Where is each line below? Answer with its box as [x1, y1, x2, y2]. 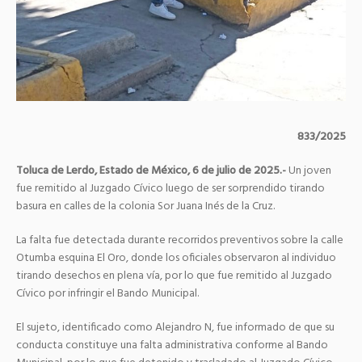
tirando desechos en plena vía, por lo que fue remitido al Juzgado [16, 267, 332, 286]
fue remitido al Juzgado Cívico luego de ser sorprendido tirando [16, 179, 325, 199]
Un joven [286, 162, 331, 181]
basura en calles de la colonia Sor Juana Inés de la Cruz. [16, 197, 275, 217]
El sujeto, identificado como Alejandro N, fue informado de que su [16, 318, 335, 338]
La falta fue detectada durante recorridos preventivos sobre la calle [16, 231, 343, 250]
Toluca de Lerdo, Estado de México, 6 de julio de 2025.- [16, 162, 286, 181]
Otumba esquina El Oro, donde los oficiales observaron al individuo [16, 249, 336, 268]
